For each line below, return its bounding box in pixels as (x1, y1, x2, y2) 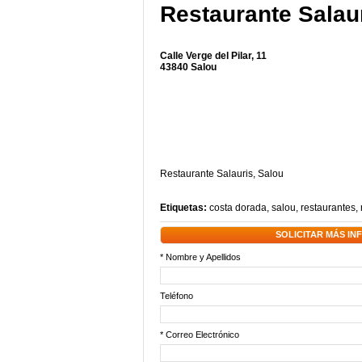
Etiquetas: (160, 202, 209, 213)
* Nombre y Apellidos (160, 252, 241, 262)
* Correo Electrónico (160, 330, 239, 339)
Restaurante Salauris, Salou (160, 168, 284, 179)
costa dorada (209, 202, 267, 213)
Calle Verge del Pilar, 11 (160, 50, 267, 61)
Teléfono (160, 291, 193, 301)
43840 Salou (160, 61, 217, 73)
